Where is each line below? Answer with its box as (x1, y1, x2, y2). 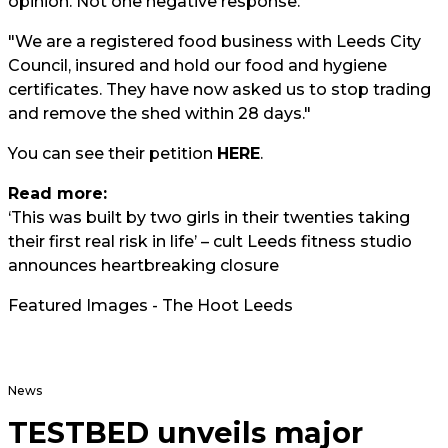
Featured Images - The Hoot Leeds (8, 296, 293, 315)
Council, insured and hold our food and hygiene (8, 56, 387, 75)
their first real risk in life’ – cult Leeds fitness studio (8, 232, 412, 251)
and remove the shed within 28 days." (8, 104, 311, 123)
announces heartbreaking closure (8, 256, 279, 275)
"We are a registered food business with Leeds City (8, 32, 421, 51)
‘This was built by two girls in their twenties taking (8, 208, 410, 227)
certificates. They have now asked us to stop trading (8, 80, 431, 99)
